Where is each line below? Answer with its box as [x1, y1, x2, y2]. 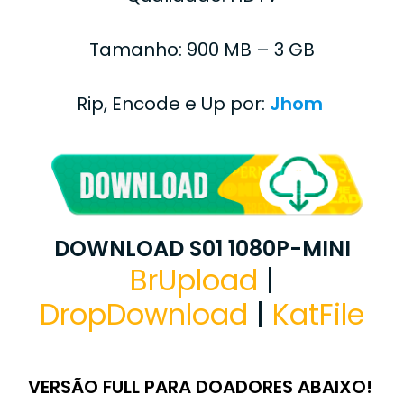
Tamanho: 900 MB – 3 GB [89, 36, 315, 62]
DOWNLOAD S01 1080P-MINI [53, 234, 351, 263]
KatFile [272, 294, 364, 335]
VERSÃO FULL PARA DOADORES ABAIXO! [27, 374, 377, 399]
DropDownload [40, 294, 248, 335]
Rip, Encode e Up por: [77, 90, 270, 116]
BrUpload [130, 260, 258, 300]
